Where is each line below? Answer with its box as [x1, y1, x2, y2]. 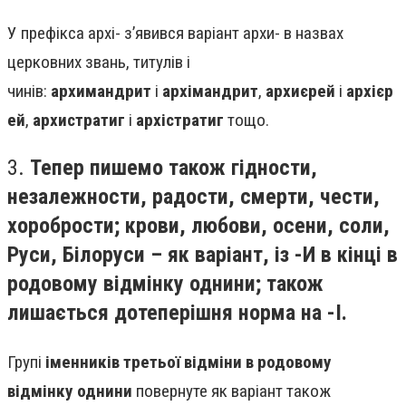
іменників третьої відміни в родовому [45, 352, 332, 373]
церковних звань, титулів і [7, 51, 190, 72]
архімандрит [162, 80, 258, 101]
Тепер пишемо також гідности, [30, 154, 317, 180]
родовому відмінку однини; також [7, 270, 324, 296]
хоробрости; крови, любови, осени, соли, [7, 212, 390, 238]
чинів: [7, 80, 51, 101]
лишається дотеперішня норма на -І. [7, 299, 347, 325]
